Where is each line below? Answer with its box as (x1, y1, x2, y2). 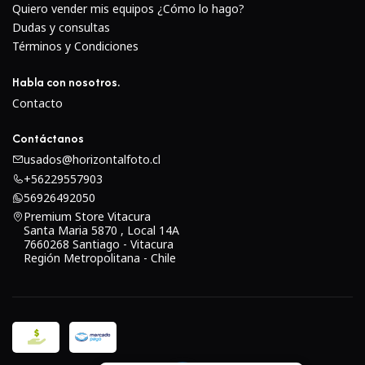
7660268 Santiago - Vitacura (24, 236, 174, 253)
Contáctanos (12, 129, 84, 147)
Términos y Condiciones (12, 38, 139, 55)
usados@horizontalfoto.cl (24, 152, 161, 168)
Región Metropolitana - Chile (24, 250, 176, 266)
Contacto (12, 95, 63, 111)
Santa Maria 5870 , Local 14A (24, 222, 179, 239)
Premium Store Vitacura (24, 209, 151, 225)
